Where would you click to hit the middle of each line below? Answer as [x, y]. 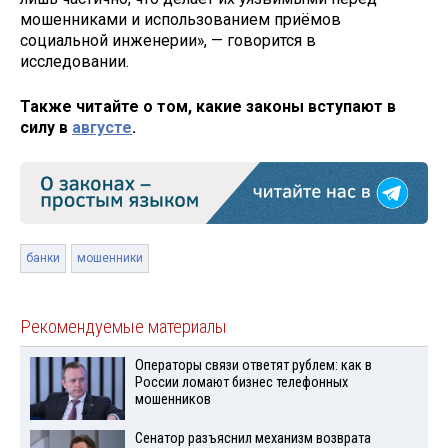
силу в [46, 128]
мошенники [110, 258]
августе [102, 128]
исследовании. [74, 62]
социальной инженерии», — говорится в [168, 41]
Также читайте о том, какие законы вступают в [208, 107]
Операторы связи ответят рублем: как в [253, 366]
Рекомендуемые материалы [123, 327]
